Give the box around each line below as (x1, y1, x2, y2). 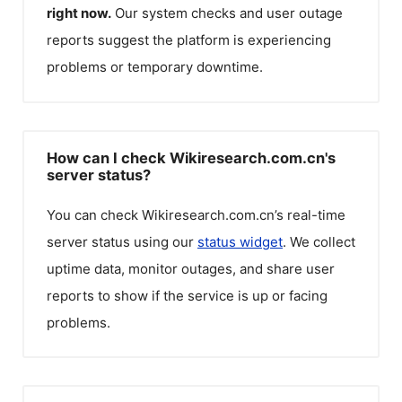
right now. (47, 4, 111, 22)
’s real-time (275, 205, 345, 223)
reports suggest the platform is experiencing (47, 31, 331, 48)
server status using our (47, 232, 197, 250)
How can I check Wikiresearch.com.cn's (47, 148, 336, 167)
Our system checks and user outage (115, 4, 343, 22)
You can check (47, 205, 142, 223)
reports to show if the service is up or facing (47, 286, 328, 304)
